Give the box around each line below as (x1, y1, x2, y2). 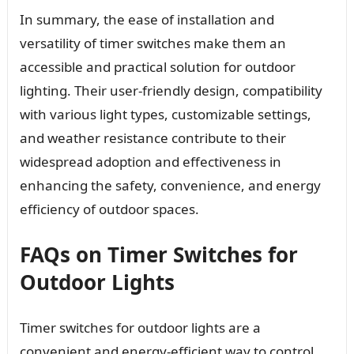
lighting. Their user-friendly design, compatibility (19, 81, 322, 100)
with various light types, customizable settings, (19, 105, 311, 124)
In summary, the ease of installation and (19, 10, 274, 29)
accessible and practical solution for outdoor (19, 58, 296, 77)
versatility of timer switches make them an (19, 34, 286, 53)
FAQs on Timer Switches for (19, 240, 298, 269)
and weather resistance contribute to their (19, 129, 286, 148)
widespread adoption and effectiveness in (19, 153, 281, 171)
